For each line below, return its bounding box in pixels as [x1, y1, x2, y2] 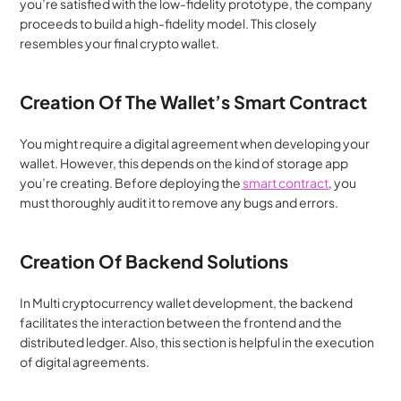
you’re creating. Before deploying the [20, 175, 242, 191]
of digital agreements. [20, 354, 150, 370]
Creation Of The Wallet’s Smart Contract [20, 90, 368, 113]
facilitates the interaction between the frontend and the [20, 314, 343, 330]
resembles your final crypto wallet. [20, 35, 220, 51]
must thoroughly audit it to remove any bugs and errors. [20, 194, 339, 210]
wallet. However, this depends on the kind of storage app [20, 155, 349, 171]
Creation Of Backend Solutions [20, 250, 289, 272]
